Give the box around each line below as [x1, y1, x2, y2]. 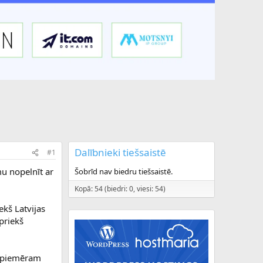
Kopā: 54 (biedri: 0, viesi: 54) [75, 184, 166, 194]
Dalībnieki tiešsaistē [75, 146, 166, 160]
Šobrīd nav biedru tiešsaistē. [75, 166, 173, 177]
